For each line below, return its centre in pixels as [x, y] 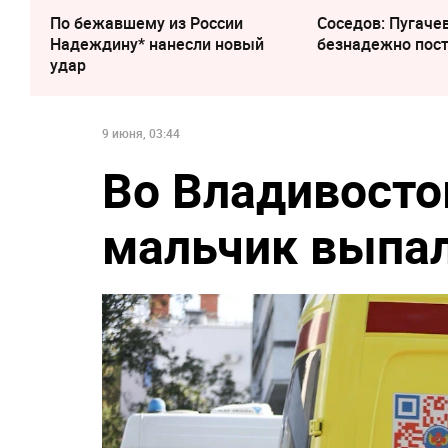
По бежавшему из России [146, 23]
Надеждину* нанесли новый [157, 44]
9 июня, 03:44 [141, 133]
